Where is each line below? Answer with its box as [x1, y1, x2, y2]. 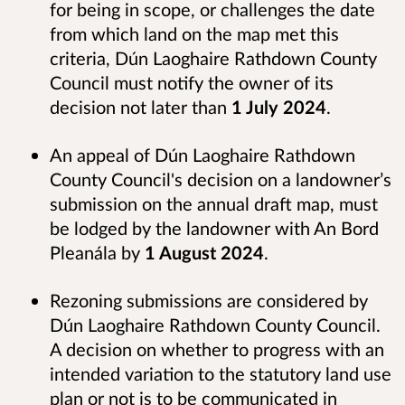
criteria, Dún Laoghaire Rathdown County [50, 47, 377, 70]
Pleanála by [50, 241, 145, 264]
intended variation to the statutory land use [50, 363, 391, 385]
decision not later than [50, 96, 231, 118]
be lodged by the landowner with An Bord [50, 217, 379, 240]
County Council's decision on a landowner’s [50, 168, 391, 191]
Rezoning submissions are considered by [50, 289, 368, 312]
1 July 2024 [231, 96, 326, 118]
